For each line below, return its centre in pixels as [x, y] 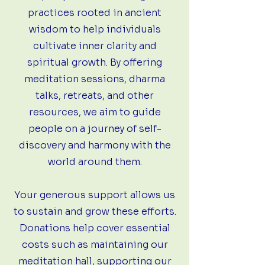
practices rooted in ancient [95, 13]
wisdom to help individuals [95, 29]
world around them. [95, 162]
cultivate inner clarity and [95, 46]
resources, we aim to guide [95, 112]
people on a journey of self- [95, 129]
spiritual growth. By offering [95, 62]
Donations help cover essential [95, 228]
